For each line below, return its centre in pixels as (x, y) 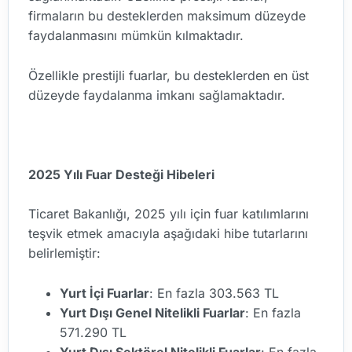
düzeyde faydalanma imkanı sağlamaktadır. (157, 95)
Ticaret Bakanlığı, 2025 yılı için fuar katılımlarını (169, 214)
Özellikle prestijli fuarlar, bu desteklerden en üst (169, 75)
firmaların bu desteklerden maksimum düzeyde (167, 16)
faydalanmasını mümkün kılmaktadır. (136, 36)
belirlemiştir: (64, 253)
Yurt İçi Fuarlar (104, 293)
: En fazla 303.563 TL (214, 293)
